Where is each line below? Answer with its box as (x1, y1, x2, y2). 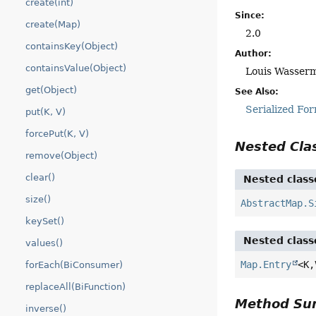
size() (25, 194, 51, 205)
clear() (25, 172, 55, 183)
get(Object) (25, 85, 77, 95)
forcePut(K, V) (25, 128, 89, 139)
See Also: (235, 86, 279, 97)
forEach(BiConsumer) (25, 260, 123, 270)
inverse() (25, 303, 66, 314)
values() (25, 238, 63, 248)
